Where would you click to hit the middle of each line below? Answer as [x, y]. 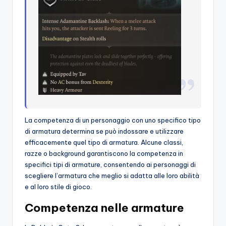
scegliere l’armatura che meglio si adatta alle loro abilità [112, 176]
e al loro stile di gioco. [58, 187]
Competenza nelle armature [104, 208]
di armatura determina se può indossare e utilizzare [104, 131]
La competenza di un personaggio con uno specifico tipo [113, 120]
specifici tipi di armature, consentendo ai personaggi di [110, 165]
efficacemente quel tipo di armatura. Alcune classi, [104, 143]
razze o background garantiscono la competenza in [104, 154]
